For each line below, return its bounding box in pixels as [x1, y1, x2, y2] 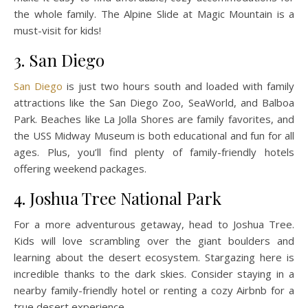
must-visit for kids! [14, 23, 101, 38]
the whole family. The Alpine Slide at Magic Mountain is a [14, 7, 294, 21]
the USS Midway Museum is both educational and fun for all [14, 129, 294, 143]
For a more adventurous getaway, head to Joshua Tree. [14, 217, 294, 232]
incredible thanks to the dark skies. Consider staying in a [14, 267, 294, 281]
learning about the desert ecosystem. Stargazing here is [14, 250, 294, 265]
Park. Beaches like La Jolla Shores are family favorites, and [14, 112, 294, 126]
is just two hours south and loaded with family [63, 79, 294, 93]
